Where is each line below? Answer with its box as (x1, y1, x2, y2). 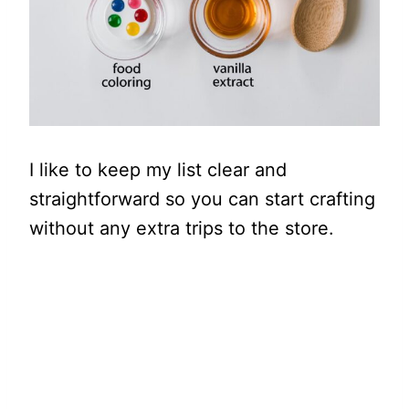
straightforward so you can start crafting (29, 188, 375, 210)
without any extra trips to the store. (29, 217, 334, 239)
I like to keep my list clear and (29, 159, 287, 181)
